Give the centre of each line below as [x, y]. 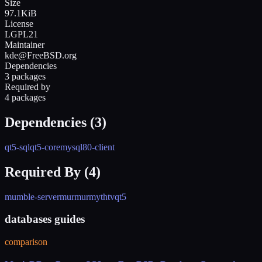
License [19, 23]
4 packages [25, 97]
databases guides [45, 219]
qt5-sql [17, 147]
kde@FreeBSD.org [41, 55]
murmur [74, 196]
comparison [26, 242]
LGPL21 [21, 34]
